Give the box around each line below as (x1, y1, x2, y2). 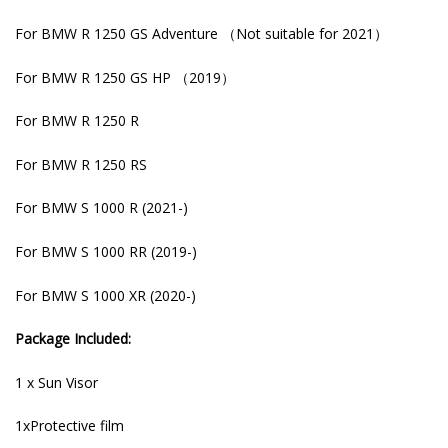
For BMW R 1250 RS (15, 154, 147, 174)
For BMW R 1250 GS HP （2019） (15, 67, 235, 87)
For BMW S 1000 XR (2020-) (15, 285, 196, 305)
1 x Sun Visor (15, 372, 98, 392)
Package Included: (15, 329, 131, 349)
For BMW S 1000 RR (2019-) (15, 242, 197, 261)
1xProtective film (15, 416, 124, 436)
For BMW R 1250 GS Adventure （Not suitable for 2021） (15, 24, 388, 44)
